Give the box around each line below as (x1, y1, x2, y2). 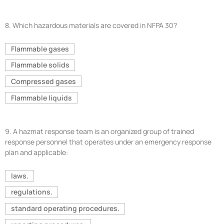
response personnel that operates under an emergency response (5, 137, 211, 147)
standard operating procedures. (10, 203, 119, 213)
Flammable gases (10, 43, 69, 53)
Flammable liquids (10, 92, 72, 102)
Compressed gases (10, 76, 76, 86)
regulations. (10, 187, 52, 197)
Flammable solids (10, 60, 69, 70)
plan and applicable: (5, 147, 68, 157)
